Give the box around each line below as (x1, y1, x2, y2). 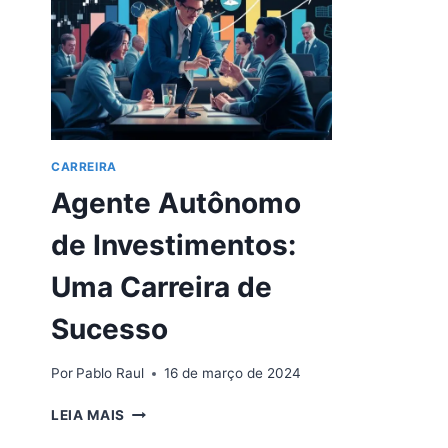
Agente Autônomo (51, 185, 301, 220)
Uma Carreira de (51, 269, 272, 304)
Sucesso (51, 311, 168, 346)
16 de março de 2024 (164, 365, 302, 382)
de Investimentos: (51, 227, 296, 262)
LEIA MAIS (51, 407, 126, 424)
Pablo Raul (76, 365, 145, 382)
